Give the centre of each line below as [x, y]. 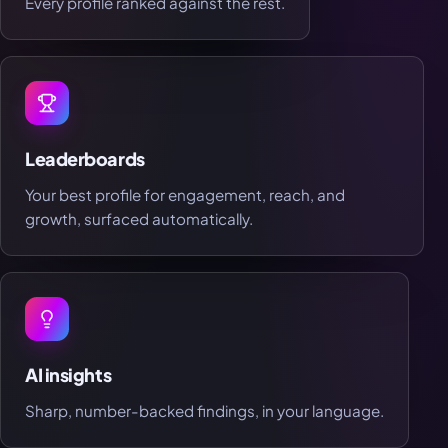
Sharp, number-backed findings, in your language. [204, 411]
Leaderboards [85, 159]
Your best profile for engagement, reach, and [185, 195]
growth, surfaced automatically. [139, 219]
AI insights [68, 375]
